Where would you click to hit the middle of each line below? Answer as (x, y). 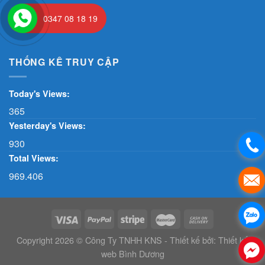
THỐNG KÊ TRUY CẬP (64, 62)
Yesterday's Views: (49, 126)
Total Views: (35, 158)
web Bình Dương (132, 254)
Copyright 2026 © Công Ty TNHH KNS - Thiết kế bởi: (117, 240)
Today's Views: (41, 93)
